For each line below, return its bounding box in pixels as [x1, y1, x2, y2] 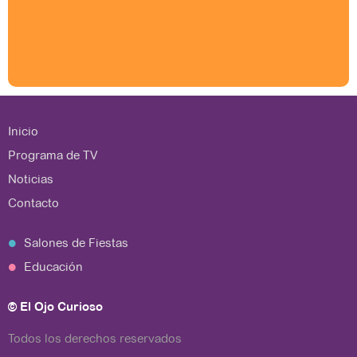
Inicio [8, 124, 38, 139]
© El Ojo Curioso [8, 299, 103, 314]
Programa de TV [8, 147, 98, 163]
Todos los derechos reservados [8, 331, 182, 346]
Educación [24, 259, 83, 274]
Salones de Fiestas [24, 235, 128, 250]
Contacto [8, 195, 59, 210]
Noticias [8, 171, 53, 186]
